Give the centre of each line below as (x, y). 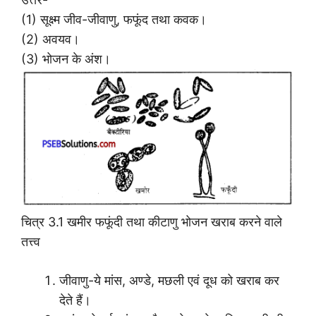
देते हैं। (75, 300)
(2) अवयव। (50, 39)
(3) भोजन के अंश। (66, 59)
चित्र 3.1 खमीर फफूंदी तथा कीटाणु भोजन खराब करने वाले (152, 221)
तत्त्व (31, 241)
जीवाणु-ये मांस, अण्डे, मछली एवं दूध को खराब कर (169, 280)
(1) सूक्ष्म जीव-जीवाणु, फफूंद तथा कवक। (114, 20)
